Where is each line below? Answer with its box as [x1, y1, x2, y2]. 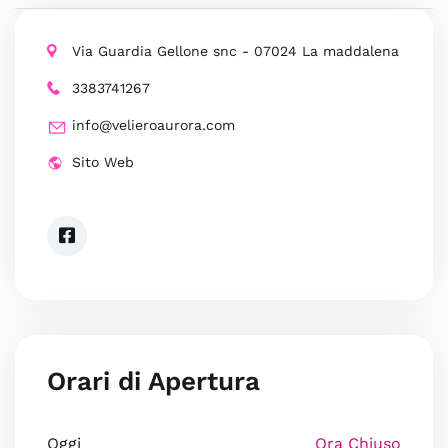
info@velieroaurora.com [72, 117, 235, 133]
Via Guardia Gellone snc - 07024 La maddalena [72, 43, 399, 59]
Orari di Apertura [47, 366, 260, 396]
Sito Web [72, 154, 134, 170]
